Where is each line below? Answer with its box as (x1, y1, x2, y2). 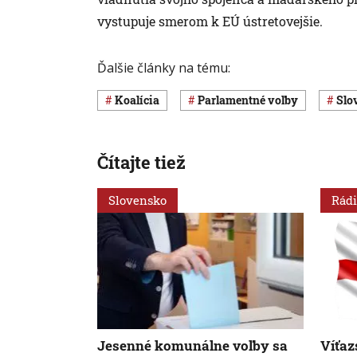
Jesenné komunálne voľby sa (97, 336, 288, 355)
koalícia (124, 92, 159, 108)
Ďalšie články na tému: (97, 58, 230, 76)
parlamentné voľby (205, 92, 298, 108)
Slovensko (108, 191, 167, 208)
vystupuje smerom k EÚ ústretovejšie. (97, 12, 323, 29)
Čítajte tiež (97, 150, 186, 174)
